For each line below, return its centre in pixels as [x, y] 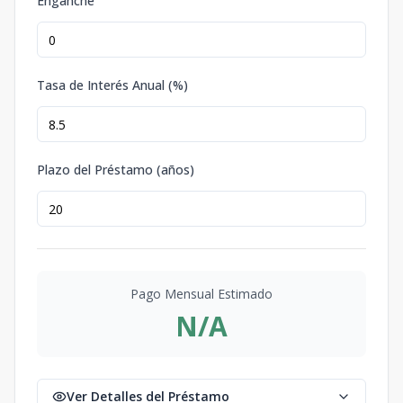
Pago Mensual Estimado [201, 294]
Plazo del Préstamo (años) [116, 170]
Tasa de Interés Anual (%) [112, 85]
